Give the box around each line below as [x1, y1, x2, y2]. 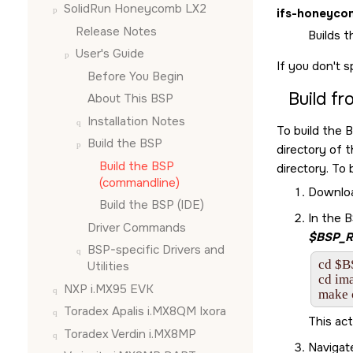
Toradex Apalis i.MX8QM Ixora [64, 303, 226, 319]
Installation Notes [87, 113, 185, 129]
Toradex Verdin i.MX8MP [64, 325, 196, 342]
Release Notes [76, 23, 157, 39]
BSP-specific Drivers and [87, 242, 225, 258]
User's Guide [76, 46, 144, 61]
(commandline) [99, 174, 180, 191]
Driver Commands [87, 219, 186, 236]
